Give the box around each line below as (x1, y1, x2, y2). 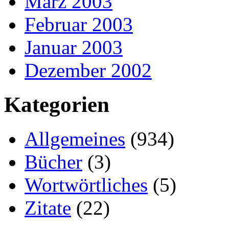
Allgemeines (25, 128, 125, 150)
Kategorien (4, 93, 109, 117)
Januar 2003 (25, 36, 123, 59)
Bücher (25, 151, 82, 173)
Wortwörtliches (25, 174, 148, 196)
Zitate (25, 197, 71, 219)
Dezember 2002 (25, 59, 152, 82)
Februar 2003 (25, 13, 133, 36)
